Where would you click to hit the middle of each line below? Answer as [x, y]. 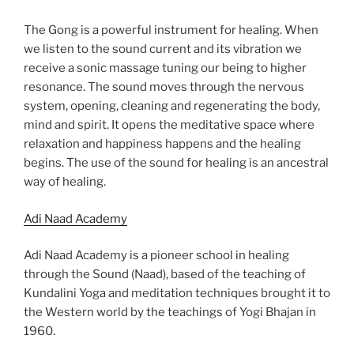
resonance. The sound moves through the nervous [164, 87]
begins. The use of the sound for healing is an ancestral [176, 163]
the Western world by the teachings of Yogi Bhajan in [170, 313]
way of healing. [65, 182]
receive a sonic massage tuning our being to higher [165, 68]
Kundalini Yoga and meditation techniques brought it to [177, 294]
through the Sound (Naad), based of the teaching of [165, 275]
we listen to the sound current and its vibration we [163, 49]
